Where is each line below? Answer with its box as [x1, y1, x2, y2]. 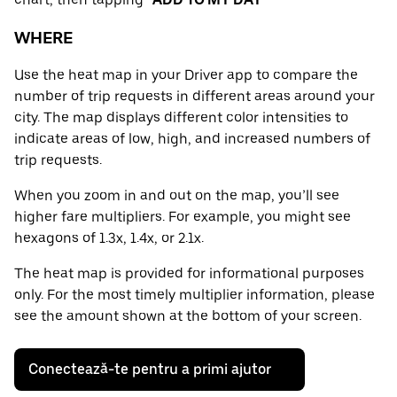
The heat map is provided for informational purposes [14, 265, 364, 283]
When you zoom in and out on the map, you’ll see [14, 187, 339, 205]
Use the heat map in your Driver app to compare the [14, 66, 358, 84]
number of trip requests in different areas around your [14, 88, 375, 105]
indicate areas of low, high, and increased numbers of [14, 130, 370, 148]
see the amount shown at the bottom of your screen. [14, 307, 362, 325]
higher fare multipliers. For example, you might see [14, 208, 351, 226]
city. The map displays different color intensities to [14, 109, 348, 127]
